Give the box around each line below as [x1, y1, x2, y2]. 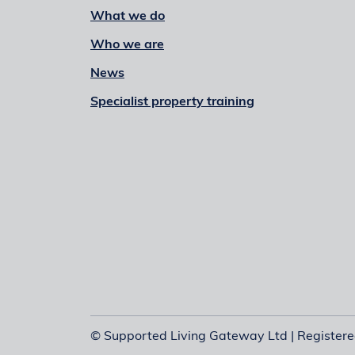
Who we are [90, 39, 164, 52]
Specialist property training [90, 96, 254, 109]
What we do [90, 10, 165, 24]
